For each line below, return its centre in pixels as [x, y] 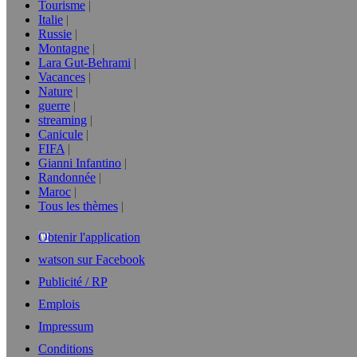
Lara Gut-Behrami [84, 63]
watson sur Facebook [92, 259]
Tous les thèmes [78, 206]
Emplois [59, 304]
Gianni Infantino [80, 163]
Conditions [66, 349]
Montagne [64, 48]
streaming [63, 120]
